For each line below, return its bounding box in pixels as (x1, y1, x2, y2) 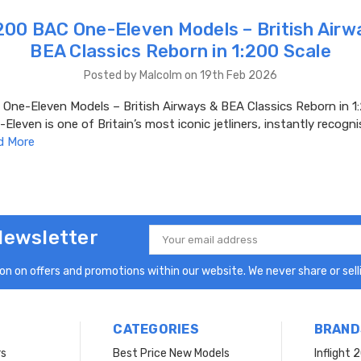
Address (148, 246, 191, 259)
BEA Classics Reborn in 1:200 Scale (30, 39, 331, 62)
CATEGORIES (113, 321, 199, 337)
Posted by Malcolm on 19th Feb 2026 (84, 68, 277, 82)
